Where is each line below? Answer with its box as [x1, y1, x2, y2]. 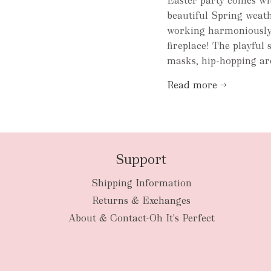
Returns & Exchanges [92, 194, 191, 207]
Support [116, 151, 168, 169]
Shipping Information [91, 177, 192, 190]
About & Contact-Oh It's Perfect [68, 212, 215, 225]
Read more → [167, 79, 227, 92]
